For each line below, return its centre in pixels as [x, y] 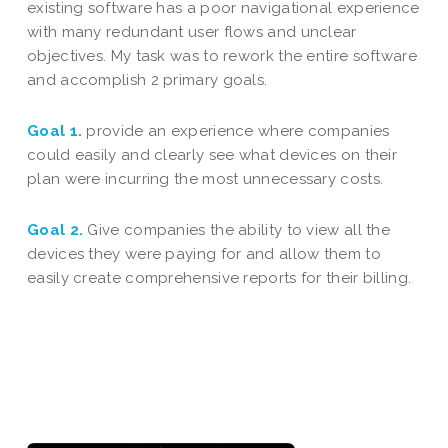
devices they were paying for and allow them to [204, 254]
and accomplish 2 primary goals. [147, 80]
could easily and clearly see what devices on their [212, 155]
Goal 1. [55, 131]
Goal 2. [55, 230]
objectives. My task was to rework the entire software [222, 56]
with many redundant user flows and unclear [192, 32]
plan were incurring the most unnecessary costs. [205, 179]
